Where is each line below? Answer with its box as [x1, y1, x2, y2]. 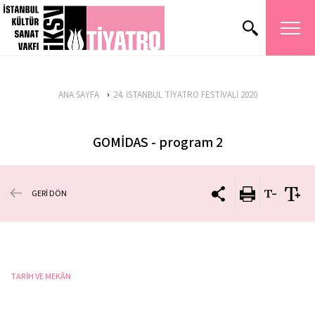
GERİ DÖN [32, 187, 67, 200]
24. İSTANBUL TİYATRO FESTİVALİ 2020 [112, 89, 257, 101]
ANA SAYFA [58, 89, 99, 101]
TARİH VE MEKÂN [11, 271, 71, 283]
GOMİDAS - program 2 [92, 133, 223, 153]
